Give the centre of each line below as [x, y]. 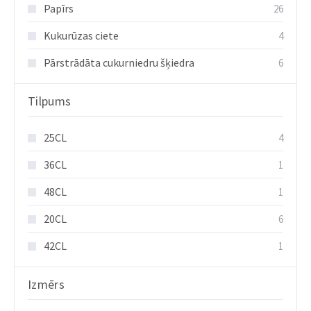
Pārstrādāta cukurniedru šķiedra [119, 62]
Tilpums [50, 101]
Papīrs [59, 8]
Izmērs [46, 284]
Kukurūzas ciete [81, 35]
